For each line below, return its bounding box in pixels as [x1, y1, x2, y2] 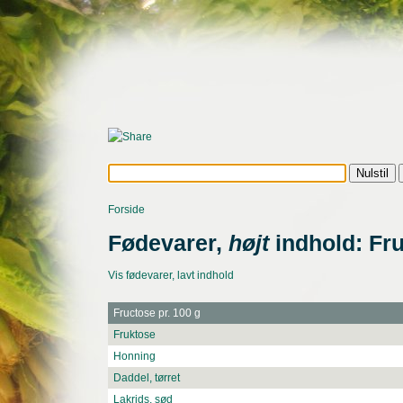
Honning [113, 350, 156, 363]
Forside [108, 203, 145, 216]
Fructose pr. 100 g [113, 307, 201, 320]
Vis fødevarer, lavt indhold [108, 269, 234, 282]
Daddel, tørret [113, 372, 180, 385]
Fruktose [113, 328, 156, 342]
